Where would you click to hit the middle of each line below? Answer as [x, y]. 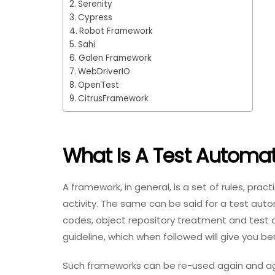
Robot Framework [116, 31]
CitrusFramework [113, 99]
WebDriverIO [104, 72]
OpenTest [98, 85]
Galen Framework [115, 58]
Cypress [95, 17]
